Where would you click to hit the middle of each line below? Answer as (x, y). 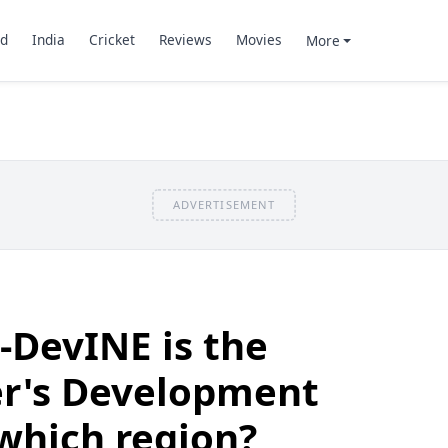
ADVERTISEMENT (224, 204)
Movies (258, 40)
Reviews (185, 40)
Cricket (111, 40)
